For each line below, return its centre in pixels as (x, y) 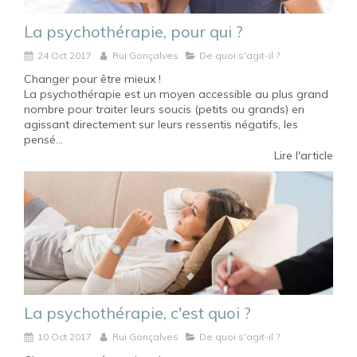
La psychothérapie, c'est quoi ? (137, 312)
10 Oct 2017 (65, 336)
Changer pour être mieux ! (92, 78)
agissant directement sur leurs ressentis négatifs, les (161, 124)
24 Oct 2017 (65, 55)
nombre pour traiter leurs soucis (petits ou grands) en (164, 109)
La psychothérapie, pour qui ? (133, 31)
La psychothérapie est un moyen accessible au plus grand (176, 94)
